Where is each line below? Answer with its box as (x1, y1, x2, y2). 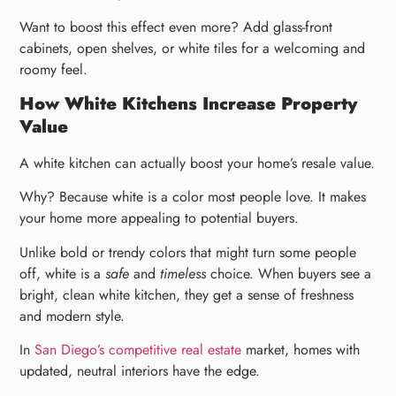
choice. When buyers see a (206, 263, 372, 284)
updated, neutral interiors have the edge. (19, 361, 261, 382)
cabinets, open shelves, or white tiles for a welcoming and (19, 37, 366, 58)
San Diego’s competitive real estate (34, 339, 242, 361)
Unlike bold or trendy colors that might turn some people (19, 241, 357, 263)
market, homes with (241, 339, 361, 361)
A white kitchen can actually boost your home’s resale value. (19, 153, 376, 174)
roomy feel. (19, 58, 88, 80)
